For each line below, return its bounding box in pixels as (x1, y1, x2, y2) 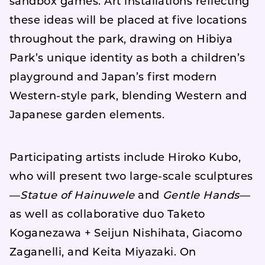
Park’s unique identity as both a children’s (9, 53, 245, 64)
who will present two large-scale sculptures (9, 172, 253, 183)
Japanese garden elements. (9, 110, 164, 121)
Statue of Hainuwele (20, 190, 135, 202)
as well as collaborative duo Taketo (9, 209, 205, 221)
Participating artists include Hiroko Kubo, (9, 153, 241, 164)
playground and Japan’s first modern (9, 72, 217, 83)
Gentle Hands (163, 190, 240, 202)
